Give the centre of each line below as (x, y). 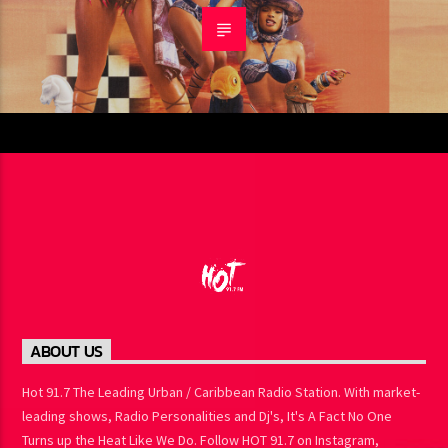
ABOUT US (65, 372)
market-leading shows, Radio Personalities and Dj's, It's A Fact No (216, 436)
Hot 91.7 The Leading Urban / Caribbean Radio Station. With (195, 412)
